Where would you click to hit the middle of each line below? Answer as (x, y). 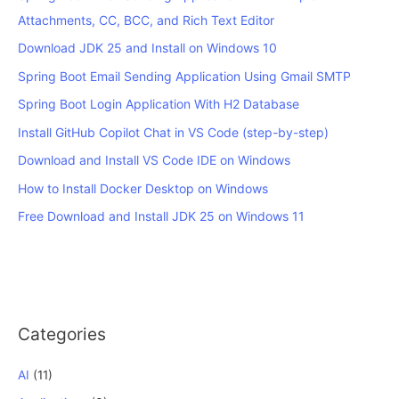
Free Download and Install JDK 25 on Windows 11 (161, 216)
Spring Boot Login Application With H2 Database (159, 104)
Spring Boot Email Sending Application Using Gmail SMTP (184, 76)
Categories (62, 334)
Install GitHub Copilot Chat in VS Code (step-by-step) (173, 132)
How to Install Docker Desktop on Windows (143, 188)
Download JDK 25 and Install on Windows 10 (147, 48)
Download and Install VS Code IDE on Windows (154, 160)
